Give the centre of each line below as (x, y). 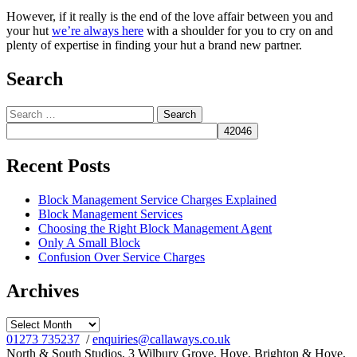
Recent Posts (58, 165)
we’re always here (98, 31)
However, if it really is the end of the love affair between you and (170, 17)
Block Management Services (110, 214)
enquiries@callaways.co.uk (161, 339)
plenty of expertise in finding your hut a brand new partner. (154, 45)
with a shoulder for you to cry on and (238, 31)
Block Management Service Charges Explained (157, 199)
